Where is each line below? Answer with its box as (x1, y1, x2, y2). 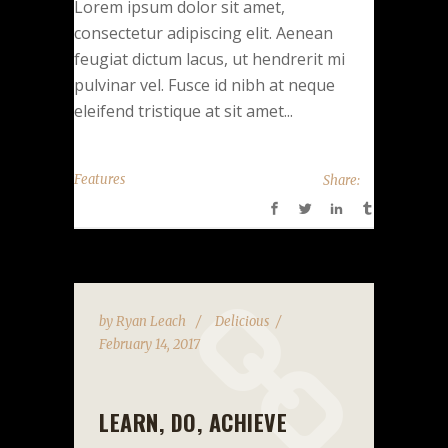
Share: (323, 171, 360, 189)
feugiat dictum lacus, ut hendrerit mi (74, 48, 345, 71)
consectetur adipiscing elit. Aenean (74, 22, 333, 45)
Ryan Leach (116, 312, 189, 330)
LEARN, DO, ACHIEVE (99, 405, 287, 438)
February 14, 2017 (99, 335, 200, 353)
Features (74, 171, 125, 189)
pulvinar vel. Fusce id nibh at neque (74, 74, 335, 97)
